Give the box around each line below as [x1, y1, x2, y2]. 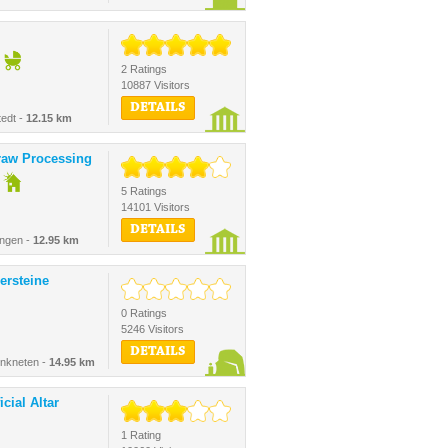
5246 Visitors [121, 323, 184, 335]
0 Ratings [121, 307, 167, 319]
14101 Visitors [121, 201, 190, 213]
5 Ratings [121, 185, 167, 197]
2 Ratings [121, 63, 167, 75]
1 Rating [121, 429, 161, 441]
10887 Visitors [121, 79, 190, 91]
